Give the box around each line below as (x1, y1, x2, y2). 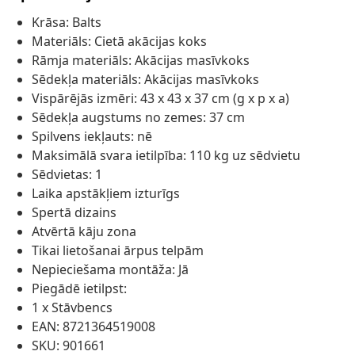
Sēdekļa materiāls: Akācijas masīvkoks (32, 71, 259, 89)
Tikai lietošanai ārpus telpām (32, 242, 204, 260)
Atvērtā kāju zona (32, 223, 136, 241)
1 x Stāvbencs (32, 299, 113, 317)
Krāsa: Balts (32, 13, 101, 32)
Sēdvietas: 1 (32, 166, 102, 184)
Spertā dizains (32, 204, 116, 222)
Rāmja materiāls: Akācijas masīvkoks (32, 52, 250, 70)
